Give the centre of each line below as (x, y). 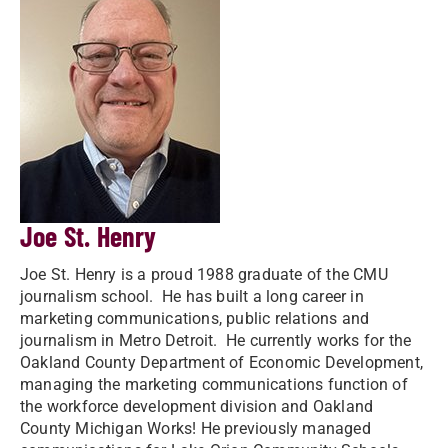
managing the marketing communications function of (214, 384)
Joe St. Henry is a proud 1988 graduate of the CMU (204, 274)
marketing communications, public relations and (195, 318)
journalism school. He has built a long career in (192, 296)
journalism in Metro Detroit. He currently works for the (216, 340)
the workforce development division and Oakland (197, 406)
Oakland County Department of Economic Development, (222, 362)
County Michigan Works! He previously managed (195, 428)
